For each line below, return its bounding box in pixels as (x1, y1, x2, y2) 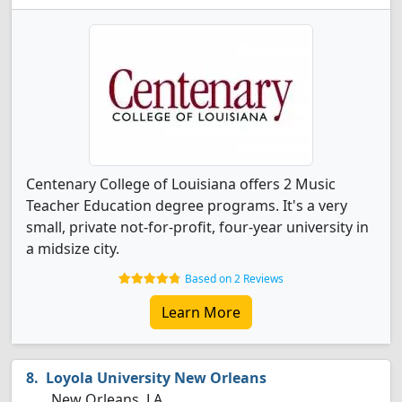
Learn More (162, 302, 240, 322)
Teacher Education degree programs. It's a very (26, 196, 347, 215)
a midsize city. (26, 239, 119, 258)
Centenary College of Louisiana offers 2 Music (26, 174, 336, 194)
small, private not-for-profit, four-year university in (26, 217, 369, 237)
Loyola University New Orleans (46, 368, 267, 388)
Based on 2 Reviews (185, 271, 284, 286)
